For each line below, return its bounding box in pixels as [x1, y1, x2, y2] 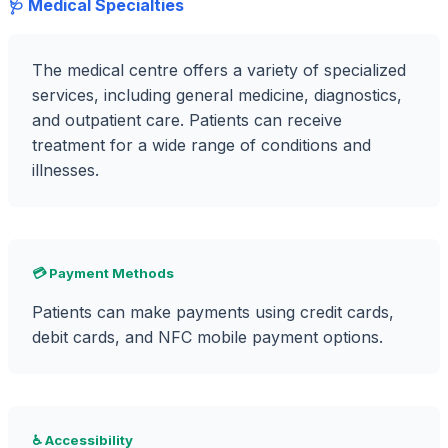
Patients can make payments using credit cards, [32, 302, 394, 322]
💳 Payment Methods [32, 265, 174, 281]
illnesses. [32, 160, 99, 180]
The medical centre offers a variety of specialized [32, 60, 406, 80]
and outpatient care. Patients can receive [32, 110, 342, 130]
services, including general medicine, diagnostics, [32, 85, 402, 105]
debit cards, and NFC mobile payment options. [32, 327, 383, 347]
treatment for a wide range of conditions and [32, 135, 371, 155]
